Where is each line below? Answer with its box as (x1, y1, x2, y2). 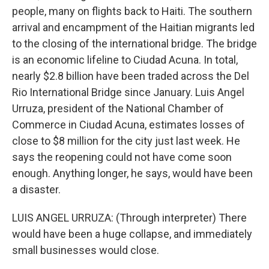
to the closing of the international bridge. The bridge (12, 37, 257, 50)
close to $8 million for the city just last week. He (12, 134, 240, 147)
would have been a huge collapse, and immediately (12, 228, 252, 240)
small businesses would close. (12, 244, 159, 256)
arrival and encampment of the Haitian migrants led (12, 21, 255, 34)
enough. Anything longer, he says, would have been (12, 167, 253, 180)
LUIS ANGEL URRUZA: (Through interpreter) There (12, 211, 247, 224)
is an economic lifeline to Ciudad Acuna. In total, (12, 53, 238, 66)
